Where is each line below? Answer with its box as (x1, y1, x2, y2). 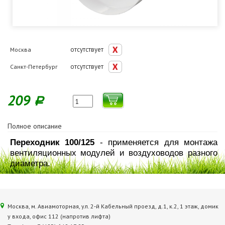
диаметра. (10, 158, 53, 168)
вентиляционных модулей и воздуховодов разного (10, 148, 217, 158)
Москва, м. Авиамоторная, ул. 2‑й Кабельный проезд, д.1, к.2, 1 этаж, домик (8, 202, 218, 210)
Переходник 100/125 (10, 137, 100, 147)
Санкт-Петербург (10, 63, 58, 70)
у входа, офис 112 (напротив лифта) (8, 212, 110, 220)
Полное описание (8, 122, 62, 131)
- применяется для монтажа (99, 137, 218, 147)
